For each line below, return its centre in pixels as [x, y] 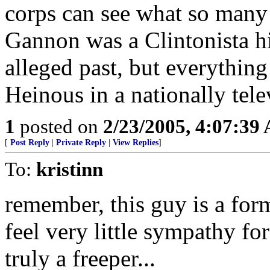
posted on [59, 126]
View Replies [136, 143]
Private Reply [81, 143]
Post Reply [30, 143]
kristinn [70, 169]
